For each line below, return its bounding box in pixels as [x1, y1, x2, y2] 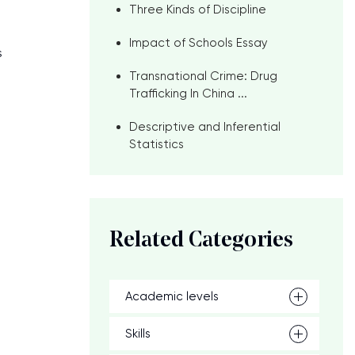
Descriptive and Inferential [129, 120, 281, 134]
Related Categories [109, 230, 293, 252]
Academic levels [125, 289, 219, 303]
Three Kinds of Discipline [129, 2, 266, 17]
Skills [125, 326, 151, 341]
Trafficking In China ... [129, 86, 247, 101]
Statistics [129, 137, 184, 151]
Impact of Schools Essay [129, 36, 268, 50]
